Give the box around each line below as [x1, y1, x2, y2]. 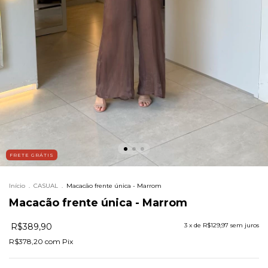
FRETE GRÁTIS [10, 152, 54, 159]
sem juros [230, 221, 259, 230]
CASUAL [33, 182, 58, 190]
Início [9, 182, 25, 190]
